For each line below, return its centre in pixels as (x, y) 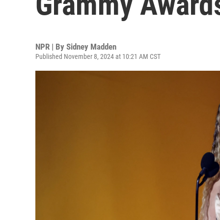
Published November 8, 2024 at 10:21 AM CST (98, 56)
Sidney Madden (91, 47)
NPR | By (51, 47)
